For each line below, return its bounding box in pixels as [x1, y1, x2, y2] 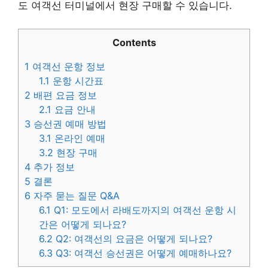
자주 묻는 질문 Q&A [31, 189, 120, 202]
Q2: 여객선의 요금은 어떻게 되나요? [53, 232, 213, 245]
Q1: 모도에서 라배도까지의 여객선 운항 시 [51, 203, 237, 216]
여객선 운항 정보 [29, 60, 105, 72]
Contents [112, 36, 156, 48]
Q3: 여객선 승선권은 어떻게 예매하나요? [53, 246, 232, 259]
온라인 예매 [51, 132, 106, 144]
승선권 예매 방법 [31, 117, 106, 130]
